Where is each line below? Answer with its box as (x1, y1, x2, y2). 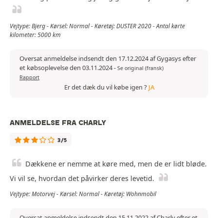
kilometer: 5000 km (10, 31, 61, 39)
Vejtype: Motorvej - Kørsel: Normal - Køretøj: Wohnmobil (10, 190, 156, 199)
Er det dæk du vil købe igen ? (64, 83, 148, 92)
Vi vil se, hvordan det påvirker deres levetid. (10, 174, 154, 183)
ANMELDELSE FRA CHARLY (10, 118, 106, 127)
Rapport (19, 74, 39, 81)
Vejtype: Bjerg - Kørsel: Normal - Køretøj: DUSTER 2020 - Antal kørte (10, 22, 185, 31)
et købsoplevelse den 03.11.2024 (19, 63, 114, 73)
